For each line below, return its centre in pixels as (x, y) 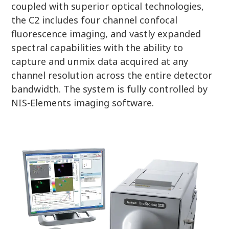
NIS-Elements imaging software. (83, 102)
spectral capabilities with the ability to (97, 47)
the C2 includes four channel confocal (95, 20)
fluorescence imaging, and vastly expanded (106, 33)
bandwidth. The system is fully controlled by (110, 89)
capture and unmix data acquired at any (100, 61)
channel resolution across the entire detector (112, 75)
